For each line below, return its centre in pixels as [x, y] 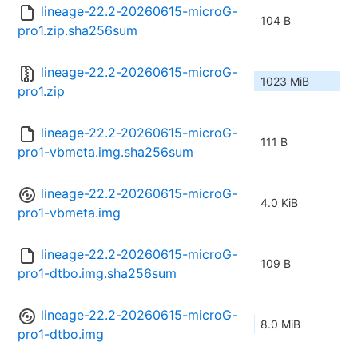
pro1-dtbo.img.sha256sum [97, 274]
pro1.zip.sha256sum [78, 31]
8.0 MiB [280, 324]
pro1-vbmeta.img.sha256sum [105, 152]
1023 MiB [285, 82]
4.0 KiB [279, 203]
